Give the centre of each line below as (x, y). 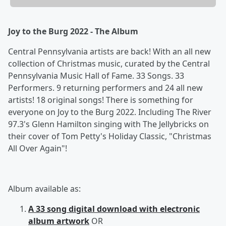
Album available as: (44, 188)
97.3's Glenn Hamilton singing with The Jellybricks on (108, 124)
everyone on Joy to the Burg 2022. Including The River (110, 112)
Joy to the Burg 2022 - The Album (73, 31)
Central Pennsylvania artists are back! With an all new (109, 51)
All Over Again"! (38, 148)
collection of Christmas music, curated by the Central (109, 63)
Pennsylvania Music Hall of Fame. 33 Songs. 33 (96, 75)
